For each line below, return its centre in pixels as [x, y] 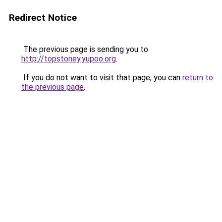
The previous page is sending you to [85, 49]
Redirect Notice [43, 18]
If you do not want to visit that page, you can [102, 78]
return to [198, 78]
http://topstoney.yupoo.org [69, 59]
